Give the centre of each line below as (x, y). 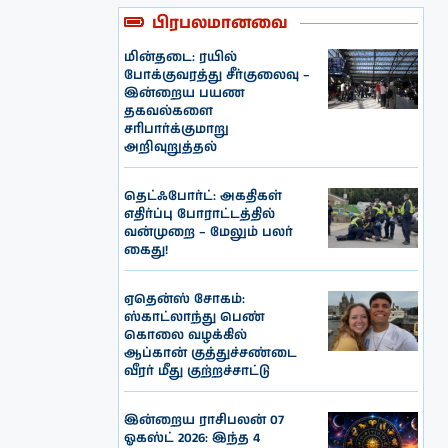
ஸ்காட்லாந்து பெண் (195, 317)
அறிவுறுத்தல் (171, 147)
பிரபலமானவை (220, 23)
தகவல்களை (169, 111)
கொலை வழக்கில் (186, 335)
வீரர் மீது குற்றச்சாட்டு (197, 371)
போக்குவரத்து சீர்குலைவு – (217, 75)
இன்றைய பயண (185, 93)
